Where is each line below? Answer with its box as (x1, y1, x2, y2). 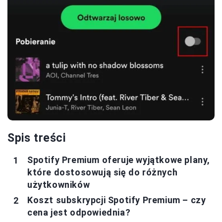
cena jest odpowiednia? (27, 207, 131, 218)
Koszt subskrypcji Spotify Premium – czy (27, 195, 206, 206)
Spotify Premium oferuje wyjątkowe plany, (27, 155, 211, 166)
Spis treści (7, 131, 66, 145)
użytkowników (27, 179, 90, 190)
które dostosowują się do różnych (27, 167, 178, 178)
